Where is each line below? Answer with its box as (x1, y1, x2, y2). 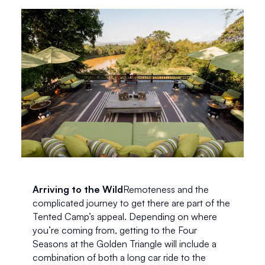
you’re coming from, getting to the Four (32, 224, 197, 236)
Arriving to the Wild (32, 183, 123, 195)
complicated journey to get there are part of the (32, 196, 230, 209)
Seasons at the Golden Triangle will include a (32, 237, 216, 250)
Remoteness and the (122, 183, 209, 195)
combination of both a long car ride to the (32, 251, 206, 263)
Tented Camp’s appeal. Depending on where (32, 210, 217, 222)
